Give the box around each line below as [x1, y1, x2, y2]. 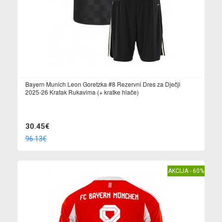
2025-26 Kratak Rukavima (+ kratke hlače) [25, 87, 139, 96]
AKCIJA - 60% [168, 167, 204, 174]
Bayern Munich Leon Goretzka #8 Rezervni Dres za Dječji [25, 79, 180, 88]
